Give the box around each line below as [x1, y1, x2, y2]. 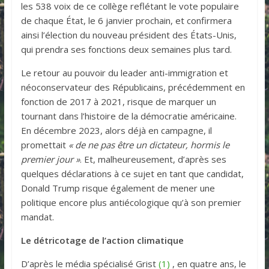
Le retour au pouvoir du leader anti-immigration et [20, 66, 228, 79]
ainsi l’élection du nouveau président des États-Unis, [20, 28, 237, 41]
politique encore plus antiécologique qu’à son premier [20, 196, 241, 208]
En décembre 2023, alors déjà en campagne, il [20, 124, 212, 136]
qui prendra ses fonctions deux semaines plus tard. [20, 43, 232, 55]
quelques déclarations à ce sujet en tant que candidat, [20, 167, 244, 180]
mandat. [20, 210, 54, 223]
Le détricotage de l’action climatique [20, 234, 184, 246]
